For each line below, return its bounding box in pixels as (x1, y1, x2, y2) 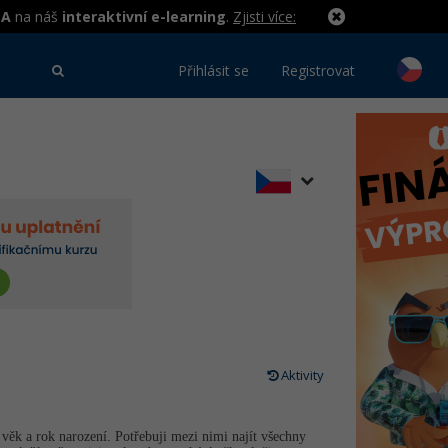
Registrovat (281, 64, 355, 78)
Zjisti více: (233, 7, 296, 26)
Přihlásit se (178, 64, 249, 78)
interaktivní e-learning (62, 7, 226, 26)
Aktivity (278, 366, 324, 384)
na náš (11, 7, 62, 26)
